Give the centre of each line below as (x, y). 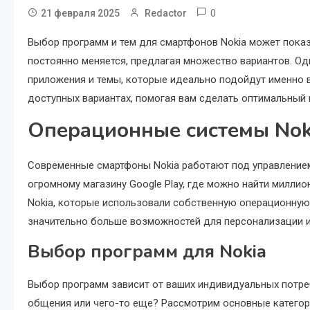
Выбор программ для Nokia (147, 252)
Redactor (166, 13)
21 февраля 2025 (80, 13)
